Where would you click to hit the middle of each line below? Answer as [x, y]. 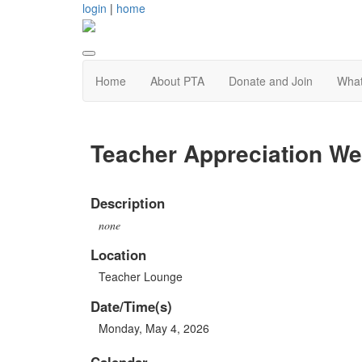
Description [128, 202]
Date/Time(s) [131, 306]
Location [118, 254]
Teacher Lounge [141, 276]
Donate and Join [271, 81]
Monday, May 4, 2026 [154, 328]
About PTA [177, 81]
